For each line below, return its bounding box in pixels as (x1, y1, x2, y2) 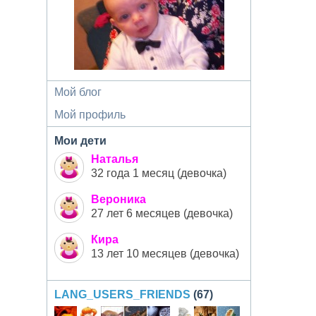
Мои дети (54, 135, 107, 147)
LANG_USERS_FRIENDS (54, 288, 190, 300)
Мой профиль (54, 109, 126, 121)
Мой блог (54, 86, 102, 98)
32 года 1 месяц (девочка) (91, 167, 226, 179)
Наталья (91, 153, 138, 165)
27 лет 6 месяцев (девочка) (91, 207, 233, 219)
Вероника (91, 193, 146, 205)
